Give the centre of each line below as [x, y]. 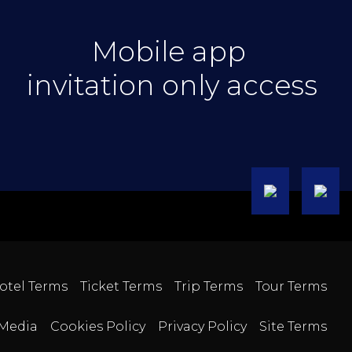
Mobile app [172, 51]
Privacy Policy [202, 327]
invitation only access [172, 85]
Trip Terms [209, 287]
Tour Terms [291, 287]
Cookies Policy [98, 327]
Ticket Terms [121, 287]
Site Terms [293, 327]
